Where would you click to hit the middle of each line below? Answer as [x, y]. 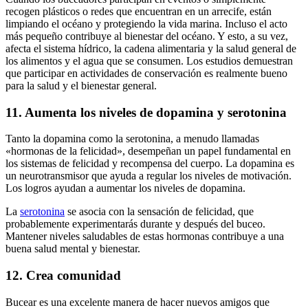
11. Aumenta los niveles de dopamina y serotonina [146, 112]
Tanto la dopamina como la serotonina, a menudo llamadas [132, 139]
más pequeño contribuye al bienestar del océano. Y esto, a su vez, [147, 36]
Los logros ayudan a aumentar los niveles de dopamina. [125, 188]
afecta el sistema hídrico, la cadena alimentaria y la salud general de [151, 48]
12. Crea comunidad [63, 275]
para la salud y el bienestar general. [81, 85]
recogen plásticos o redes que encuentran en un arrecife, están [139, 11]
